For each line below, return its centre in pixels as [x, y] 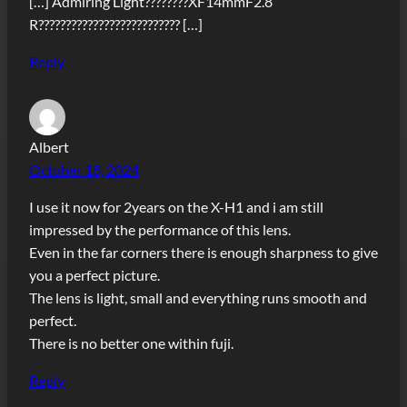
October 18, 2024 [84, 169]
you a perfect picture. [94, 274]
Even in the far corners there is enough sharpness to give [203, 252]
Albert [49, 146]
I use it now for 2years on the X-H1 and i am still [176, 206]
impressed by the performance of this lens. [160, 229]
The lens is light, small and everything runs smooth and [198, 297]
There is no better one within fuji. [131, 342]
